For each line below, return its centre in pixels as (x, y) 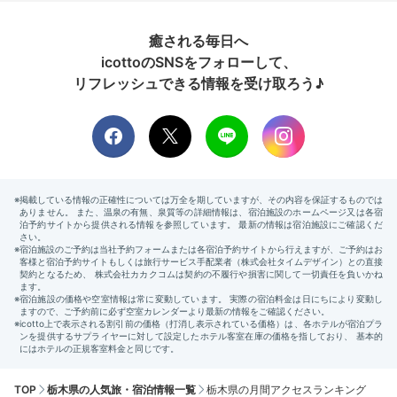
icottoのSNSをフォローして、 (198, 62)
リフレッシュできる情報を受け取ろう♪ (198, 83)
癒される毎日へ (198, 41)
